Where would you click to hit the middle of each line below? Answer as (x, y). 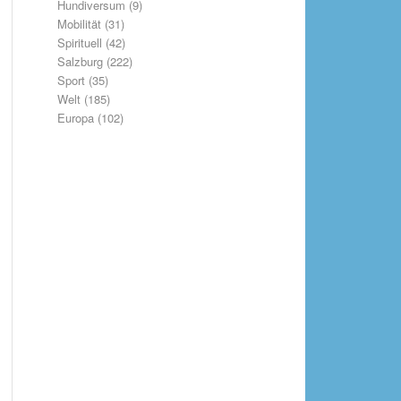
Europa (75, 118)
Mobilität (79, 24)
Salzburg (80, 61)
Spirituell (79, 43)
